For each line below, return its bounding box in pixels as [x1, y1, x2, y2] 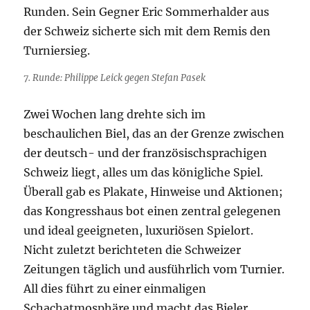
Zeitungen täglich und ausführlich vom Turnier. [24, 262, 285, 277]
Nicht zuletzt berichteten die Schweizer [24, 243, 241, 257]
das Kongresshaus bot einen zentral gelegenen [24, 204, 282, 219]
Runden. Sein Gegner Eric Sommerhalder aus [24, 5, 270, 19]
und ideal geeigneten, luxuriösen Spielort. [24, 224, 254, 238]
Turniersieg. [24, 44, 91, 58]
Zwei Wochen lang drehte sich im [24, 107, 206, 122]
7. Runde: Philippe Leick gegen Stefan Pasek [24, 72, 206, 84]
